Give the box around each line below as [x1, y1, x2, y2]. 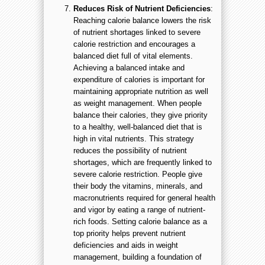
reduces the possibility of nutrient [73, 146, 187, 156]
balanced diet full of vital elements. [73, 51, 193, 61]
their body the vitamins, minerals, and [73, 182, 202, 191]
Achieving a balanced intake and [73, 63, 185, 73]
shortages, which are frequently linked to [73, 158, 212, 167]
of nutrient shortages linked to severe [73, 28, 201, 37]
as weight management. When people [73, 99, 202, 108]
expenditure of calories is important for [73, 75, 205, 85]
